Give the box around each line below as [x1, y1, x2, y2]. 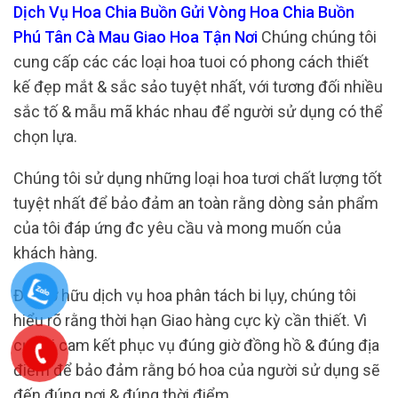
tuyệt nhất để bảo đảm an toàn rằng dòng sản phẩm [13, 194, 378, 213]
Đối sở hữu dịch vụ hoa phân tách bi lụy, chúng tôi [13, 285, 356, 305]
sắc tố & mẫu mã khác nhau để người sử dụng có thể [13, 101, 383, 121]
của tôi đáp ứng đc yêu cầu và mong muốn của [13, 219, 341, 238]
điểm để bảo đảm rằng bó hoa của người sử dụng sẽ [13, 360, 380, 379]
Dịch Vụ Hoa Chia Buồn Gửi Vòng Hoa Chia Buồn [13, 2, 354, 21]
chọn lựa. [13, 126, 77, 146]
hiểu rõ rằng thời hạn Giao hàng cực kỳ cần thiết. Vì [13, 310, 367, 330]
